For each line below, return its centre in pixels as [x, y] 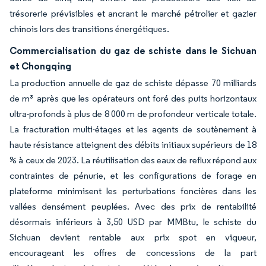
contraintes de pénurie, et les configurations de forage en [133, 175]
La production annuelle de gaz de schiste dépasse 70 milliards [133, 83]
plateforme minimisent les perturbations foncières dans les [133, 191]
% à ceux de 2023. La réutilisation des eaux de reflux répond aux [133, 160]
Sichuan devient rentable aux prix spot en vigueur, [133, 237]
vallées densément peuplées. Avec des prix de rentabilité [133, 206]
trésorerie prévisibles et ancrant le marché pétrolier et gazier [133, 13]
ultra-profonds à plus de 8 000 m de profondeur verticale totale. [133, 114]
